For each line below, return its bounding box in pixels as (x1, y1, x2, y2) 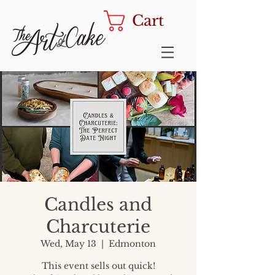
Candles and (44, 194, 152, 215)
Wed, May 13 (41, 238, 96, 249)
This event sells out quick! (41, 260, 155, 271)
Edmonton (109, 238, 156, 249)
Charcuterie (46, 216, 150, 238)
